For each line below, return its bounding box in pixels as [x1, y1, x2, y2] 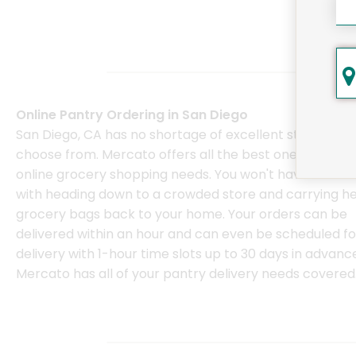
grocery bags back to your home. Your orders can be [16, 205, 347, 224]
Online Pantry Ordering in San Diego [16, 106, 248, 125]
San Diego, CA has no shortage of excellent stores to [16, 126, 343, 145]
